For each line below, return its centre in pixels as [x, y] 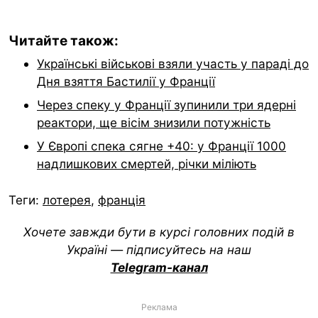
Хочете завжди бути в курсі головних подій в [159, 231]
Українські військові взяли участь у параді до [173, 63]
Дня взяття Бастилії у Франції [126, 81]
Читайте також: [64, 40]
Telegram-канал [159, 267]
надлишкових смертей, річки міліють [147, 163]
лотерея [67, 200]
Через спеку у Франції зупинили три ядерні [166, 104]
